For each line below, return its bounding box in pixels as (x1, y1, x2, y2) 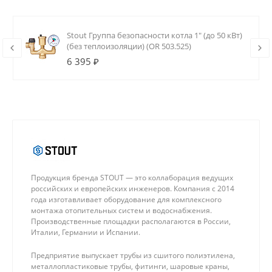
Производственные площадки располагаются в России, (31, 216, 231, 227)
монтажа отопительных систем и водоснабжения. (31, 205, 212, 216)
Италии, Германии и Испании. (31, 227, 140, 238)
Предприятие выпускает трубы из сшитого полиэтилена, (31, 250, 235, 261)
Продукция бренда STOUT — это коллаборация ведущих (31, 172, 233, 183)
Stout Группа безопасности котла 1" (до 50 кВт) (67, 30, 242, 41)
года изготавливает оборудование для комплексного (31, 194, 222, 205)
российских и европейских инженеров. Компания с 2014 (31, 183, 234, 194)
